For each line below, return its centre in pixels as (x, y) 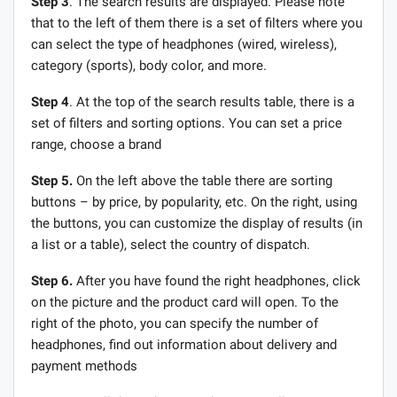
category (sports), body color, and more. (149, 65)
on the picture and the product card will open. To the (185, 302)
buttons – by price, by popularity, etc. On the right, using (194, 202)
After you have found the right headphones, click (217, 280)
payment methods (84, 366)
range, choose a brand (96, 144)
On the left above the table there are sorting (202, 180)
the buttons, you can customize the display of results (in (197, 223)
